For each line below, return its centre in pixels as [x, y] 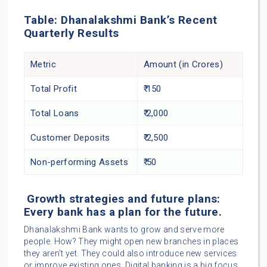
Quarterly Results [72, 33]
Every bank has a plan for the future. [125, 212]
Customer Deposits [70, 138]
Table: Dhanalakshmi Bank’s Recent [121, 20]
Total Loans [55, 114]
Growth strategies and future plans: [122, 199]
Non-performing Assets [80, 162]
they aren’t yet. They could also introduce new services [131, 254]
